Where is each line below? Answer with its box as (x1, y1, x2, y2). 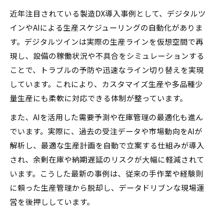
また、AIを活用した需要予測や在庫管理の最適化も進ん (10, 111, 203, 122)
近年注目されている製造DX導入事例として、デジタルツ (10, 8, 206, 18)
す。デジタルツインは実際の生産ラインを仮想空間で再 (10, 36, 203, 47)
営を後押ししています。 (10, 196, 94, 207)
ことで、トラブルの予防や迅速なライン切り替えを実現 (10, 64, 204, 75)
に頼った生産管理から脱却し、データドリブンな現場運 (10, 182, 204, 193)
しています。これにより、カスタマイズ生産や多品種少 (10, 78, 203, 89)
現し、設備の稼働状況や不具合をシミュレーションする (10, 50, 204, 61)
